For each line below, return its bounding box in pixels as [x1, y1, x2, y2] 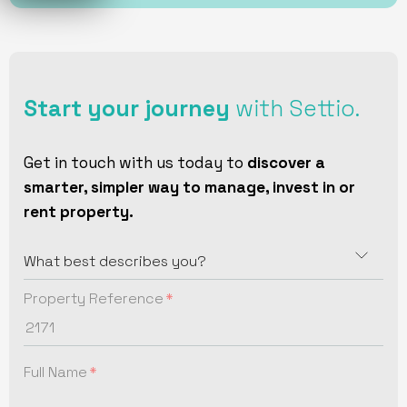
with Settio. [230, 94, 360, 124]
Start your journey [24, 94, 230, 124]
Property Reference [24, 289, 164, 309]
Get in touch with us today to [24, 153, 247, 174]
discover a [247, 153, 325, 174]
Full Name [24, 362, 87, 382]
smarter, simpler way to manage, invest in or [24, 177, 355, 198]
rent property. [24, 202, 134, 223]
